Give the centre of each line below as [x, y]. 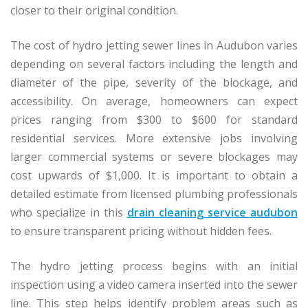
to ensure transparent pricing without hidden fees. [141, 231]
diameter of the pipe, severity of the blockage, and [154, 82]
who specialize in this [69, 212]
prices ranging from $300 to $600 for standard [154, 119]
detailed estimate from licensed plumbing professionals [154, 194]
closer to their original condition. [94, 10]
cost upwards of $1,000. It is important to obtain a [154, 175]
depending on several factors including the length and [154, 64]
